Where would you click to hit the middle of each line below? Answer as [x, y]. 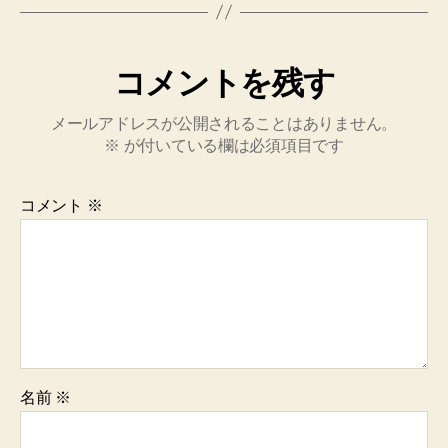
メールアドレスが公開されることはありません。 [224, 123]
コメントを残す [224, 82]
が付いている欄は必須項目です [231, 145]
